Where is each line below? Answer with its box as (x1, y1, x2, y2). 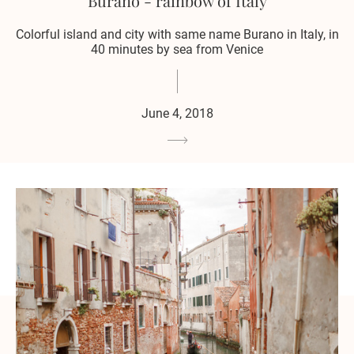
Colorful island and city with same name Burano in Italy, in (15, 27, 339, 43)
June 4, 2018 (141, 106, 213, 122)
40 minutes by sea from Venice (91, 42, 263, 58)
